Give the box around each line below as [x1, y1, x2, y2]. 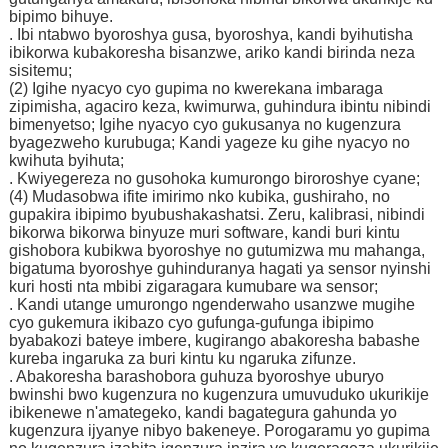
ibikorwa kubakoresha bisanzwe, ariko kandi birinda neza [8, 43, 415, 61]
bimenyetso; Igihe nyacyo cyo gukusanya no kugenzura [8, 115, 401, 133]
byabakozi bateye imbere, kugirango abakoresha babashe [8, 331, 420, 349]
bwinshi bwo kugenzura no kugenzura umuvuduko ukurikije [8, 385, 429, 403]
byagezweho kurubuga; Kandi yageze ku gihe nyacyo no [8, 133, 410, 151]
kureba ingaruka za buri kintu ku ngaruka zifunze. [8, 349, 356, 367]
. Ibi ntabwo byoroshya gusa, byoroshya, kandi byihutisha [8, 25, 413, 43]
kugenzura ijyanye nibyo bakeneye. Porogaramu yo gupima [8, 421, 430, 439]
